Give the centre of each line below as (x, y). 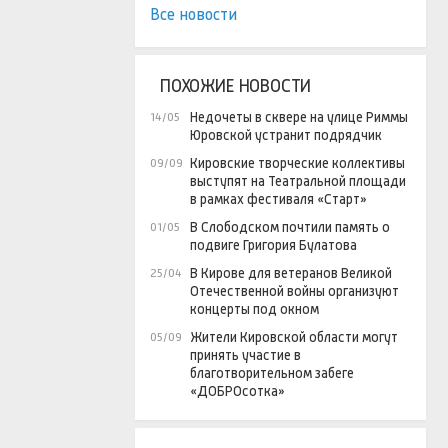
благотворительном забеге (272, 373)
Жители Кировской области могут (294, 337)
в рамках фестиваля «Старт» (278, 199)
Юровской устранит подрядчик (286, 135)
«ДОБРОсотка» (237, 391)
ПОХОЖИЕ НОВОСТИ (236, 86)
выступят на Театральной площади (298, 181)
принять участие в (245, 355)
